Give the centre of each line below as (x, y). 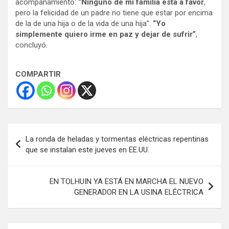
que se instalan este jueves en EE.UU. (87, 150)
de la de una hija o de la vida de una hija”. (84, 24)
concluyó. (31, 45)
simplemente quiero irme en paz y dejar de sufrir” (106, 35)
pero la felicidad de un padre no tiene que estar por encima (114, 13)
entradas (33, 164)
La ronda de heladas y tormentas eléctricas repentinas (117, 139)
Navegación (41, 131)
